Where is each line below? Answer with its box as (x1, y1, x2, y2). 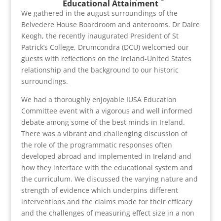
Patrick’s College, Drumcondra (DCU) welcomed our (21, 42, 189, 52)
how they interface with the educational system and (21, 162, 193, 172)
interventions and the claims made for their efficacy (21, 196, 192, 206)
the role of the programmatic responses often (21, 140, 172, 149)
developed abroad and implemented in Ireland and (21, 151, 191, 161)
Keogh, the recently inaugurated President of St (21, 31, 179, 40)
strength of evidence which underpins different (21, 185, 178, 195)
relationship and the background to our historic (21, 65, 179, 74)
